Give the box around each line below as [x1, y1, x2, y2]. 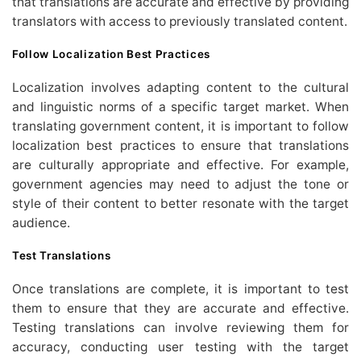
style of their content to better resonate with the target [12, 195, 349, 211]
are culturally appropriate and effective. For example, [12, 156, 349, 172]
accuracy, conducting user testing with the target [12, 338, 349, 355]
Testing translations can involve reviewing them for [12, 319, 349, 335]
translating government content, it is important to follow [12, 118, 349, 134]
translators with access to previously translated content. [12, 14, 347, 30]
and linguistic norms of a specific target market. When [12, 98, 349, 114]
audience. [12, 214, 70, 230]
